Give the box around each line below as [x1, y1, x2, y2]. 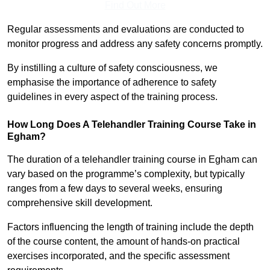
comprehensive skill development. [7, 198, 152, 209]
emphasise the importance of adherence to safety [7, 77, 216, 88]
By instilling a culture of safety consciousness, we [7, 63, 218, 74]
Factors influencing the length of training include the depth [7, 222, 254, 233]
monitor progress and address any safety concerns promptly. [7, 39, 263, 49]
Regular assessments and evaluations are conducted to [7, 24, 244, 35]
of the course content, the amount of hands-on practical [7, 236, 240, 247]
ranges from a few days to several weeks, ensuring [7, 183, 222, 194]
